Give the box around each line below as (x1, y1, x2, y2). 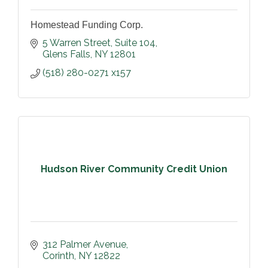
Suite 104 (115, 37, 156, 49)
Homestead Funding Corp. (31, 20, 143, 31)
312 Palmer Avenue (42, 239, 126, 251)
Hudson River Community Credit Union (41, 163, 227, 175)
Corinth (42, 250, 74, 262)
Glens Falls (42, 48, 90, 60)
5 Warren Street (42, 37, 111, 49)
